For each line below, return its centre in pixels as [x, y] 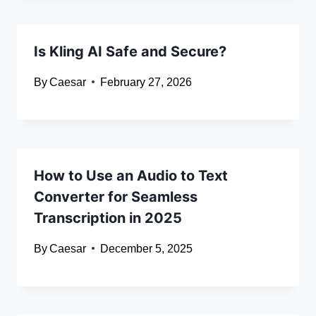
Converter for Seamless [116, 196]
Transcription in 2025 [108, 218]
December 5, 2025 [147, 248]
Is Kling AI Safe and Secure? [130, 51]
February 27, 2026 [146, 82]
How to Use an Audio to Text [131, 175]
